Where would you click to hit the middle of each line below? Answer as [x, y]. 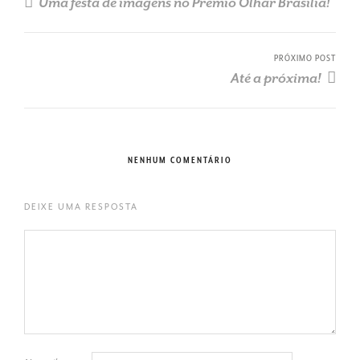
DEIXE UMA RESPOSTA [81, 207]
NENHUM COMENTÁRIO [180, 160]
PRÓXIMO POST [305, 59]
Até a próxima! [277, 79]
